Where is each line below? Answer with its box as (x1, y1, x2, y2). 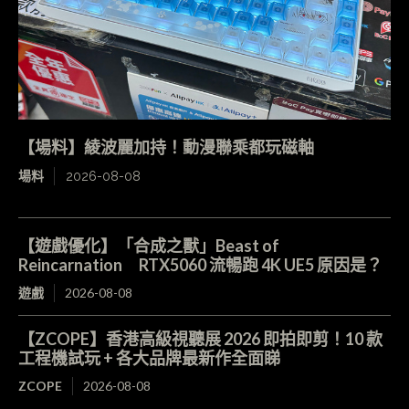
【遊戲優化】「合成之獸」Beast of (18, 235, 279, 256)
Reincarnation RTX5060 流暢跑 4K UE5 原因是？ (18, 254, 383, 275)
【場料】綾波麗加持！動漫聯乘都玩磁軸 (18, 137, 314, 157)
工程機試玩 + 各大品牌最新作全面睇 (18, 347, 280, 368)
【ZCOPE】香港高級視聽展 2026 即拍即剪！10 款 (18, 328, 383, 349)
